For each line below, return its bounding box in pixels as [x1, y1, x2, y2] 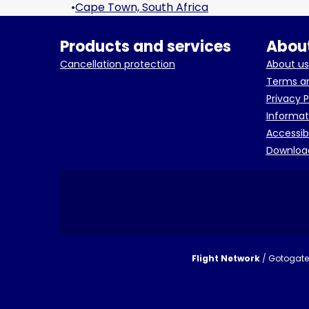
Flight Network [192, 252, 260, 264]
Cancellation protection [60, 57, 175, 71]
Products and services [60, 36, 231, 57]
